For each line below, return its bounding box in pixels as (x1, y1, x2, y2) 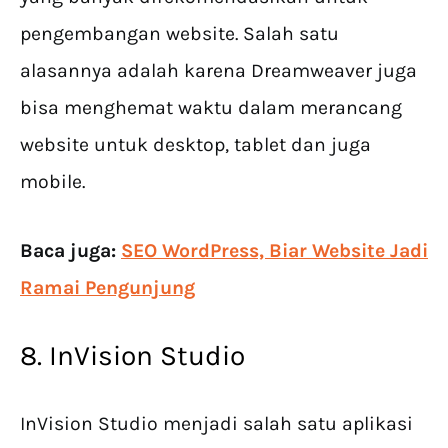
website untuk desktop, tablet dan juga (20, 133, 371, 157)
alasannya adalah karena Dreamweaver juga (20, 59, 417, 83)
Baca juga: (20, 239, 121, 263)
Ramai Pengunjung (20, 276, 195, 300)
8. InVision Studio (20, 339, 245, 373)
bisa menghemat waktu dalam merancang (20, 96, 402, 120)
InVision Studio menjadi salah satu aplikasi (20, 412, 413, 436)
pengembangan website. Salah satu (20, 22, 339, 46)
